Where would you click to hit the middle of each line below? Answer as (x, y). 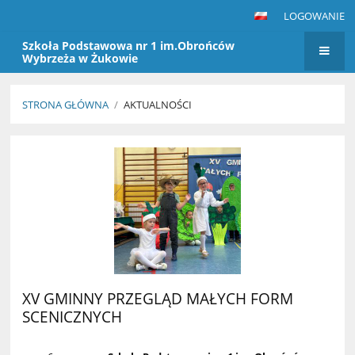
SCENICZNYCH (73, 316)
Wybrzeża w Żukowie (80, 59)
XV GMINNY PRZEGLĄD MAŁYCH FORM (158, 298)
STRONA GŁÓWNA (66, 105)
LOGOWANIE (314, 16)
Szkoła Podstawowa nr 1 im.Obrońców (129, 46)
